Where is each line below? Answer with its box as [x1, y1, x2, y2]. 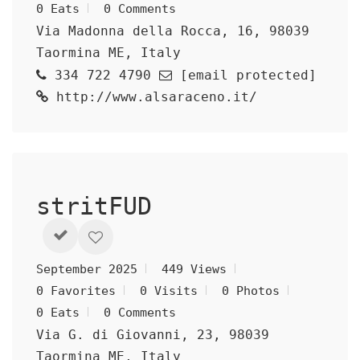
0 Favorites [36, 284, 116, 298]
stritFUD [36, 192, 181, 220]
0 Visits [140, 284, 198, 298]
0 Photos [222, 284, 280, 298]
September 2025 [36, 262, 137, 276]
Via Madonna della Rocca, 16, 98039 [36, 23, 309, 39]
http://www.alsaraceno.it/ [48, 89, 257, 104]
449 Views [162, 262, 227, 276]
